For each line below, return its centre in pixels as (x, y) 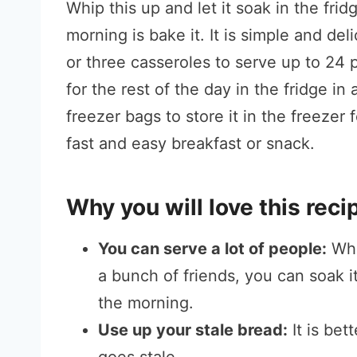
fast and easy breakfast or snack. (193, 143)
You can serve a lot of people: (212, 249)
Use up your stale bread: (193, 330)
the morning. (146, 303)
